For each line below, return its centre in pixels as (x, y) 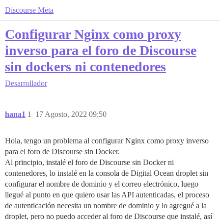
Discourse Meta (29, 10)
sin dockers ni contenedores (85, 67)
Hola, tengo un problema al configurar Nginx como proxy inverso (107, 141)
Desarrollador (26, 83)
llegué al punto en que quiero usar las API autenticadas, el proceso (107, 195)
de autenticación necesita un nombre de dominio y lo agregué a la (106, 206)
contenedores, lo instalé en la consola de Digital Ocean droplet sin (107, 173)
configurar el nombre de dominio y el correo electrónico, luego (102, 184)
